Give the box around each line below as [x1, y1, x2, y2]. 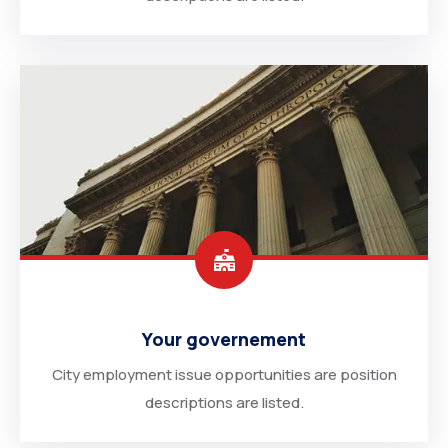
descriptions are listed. [144, 392, 304, 413]
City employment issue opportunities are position [51, 364, 397, 385]
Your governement [142, 327, 306, 351]
